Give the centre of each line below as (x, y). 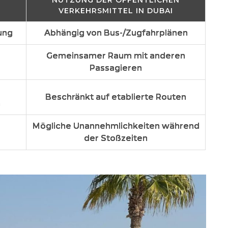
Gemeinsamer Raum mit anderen (116, 55)
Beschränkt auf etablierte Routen (116, 97)
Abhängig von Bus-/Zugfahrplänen (116, 33)
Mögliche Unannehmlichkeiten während (116, 126)
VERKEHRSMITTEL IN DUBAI (116, 10)
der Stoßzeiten (116, 138)
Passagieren (116, 68)
